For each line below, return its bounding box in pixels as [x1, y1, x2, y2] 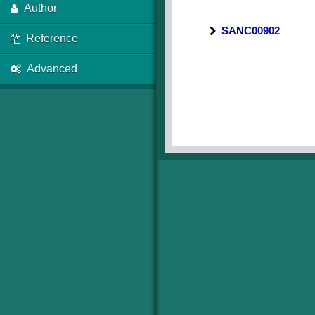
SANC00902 [221, 25, 280, 37]
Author [24, 2, 57, 14]
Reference [26, 32, 78, 44]
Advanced [27, 63, 77, 75]
